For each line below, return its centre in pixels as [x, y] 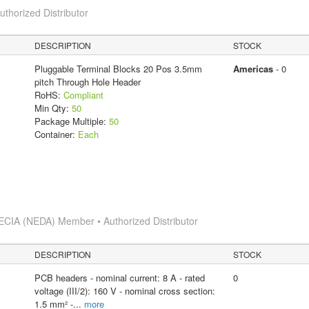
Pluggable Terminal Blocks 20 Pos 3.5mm [118, 69]
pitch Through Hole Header [87, 82]
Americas [253, 69]
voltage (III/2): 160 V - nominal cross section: [124, 291]
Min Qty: [53, 108]
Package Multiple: [71, 121]
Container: [56, 134]
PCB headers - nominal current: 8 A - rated [119, 278]
